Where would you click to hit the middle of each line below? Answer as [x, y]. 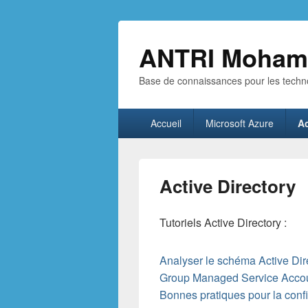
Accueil [166, 123]
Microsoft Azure [239, 123]
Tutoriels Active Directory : [223, 222]
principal [139, 130]
